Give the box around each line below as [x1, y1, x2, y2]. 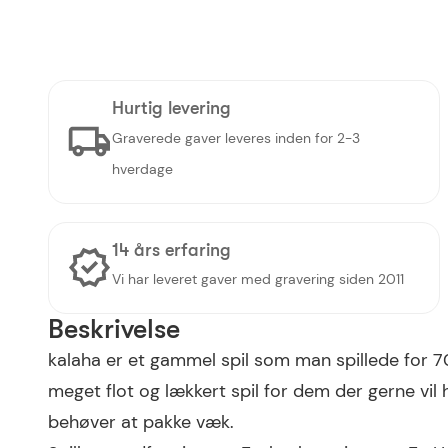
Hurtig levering [111, 98, 231, 119]
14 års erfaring [112, 239, 231, 260]
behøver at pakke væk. [48, 410, 234, 435]
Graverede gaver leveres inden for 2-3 [111, 129, 360, 147]
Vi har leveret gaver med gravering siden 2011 [112, 271, 404, 289]
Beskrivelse [48, 314, 180, 346]
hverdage [111, 160, 173, 178]
